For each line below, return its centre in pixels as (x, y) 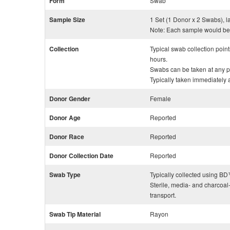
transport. (163, 195)
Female (160, 98)
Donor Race (67, 137)
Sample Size (67, 20)
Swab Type (65, 175)
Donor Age (65, 118)
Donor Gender (70, 99)
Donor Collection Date (81, 156)
